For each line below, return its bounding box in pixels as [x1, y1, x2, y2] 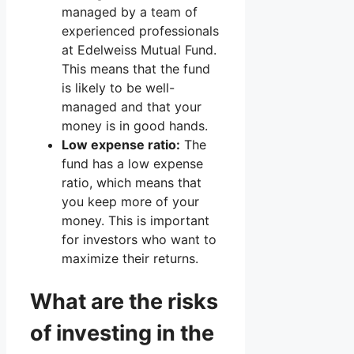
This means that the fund [62, 61, 210, 77]
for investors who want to [62, 232, 217, 248]
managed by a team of [62, 4, 198, 21]
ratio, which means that [62, 175, 201, 191]
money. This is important [62, 213, 209, 229]
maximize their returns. [62, 250, 198, 267]
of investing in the [30, 319, 214, 346]
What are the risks [30, 288, 218, 314]
